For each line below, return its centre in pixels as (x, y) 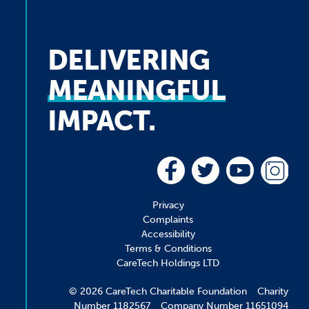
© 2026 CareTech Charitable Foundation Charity (178, 291)
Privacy (168, 205)
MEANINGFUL (137, 90)
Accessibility (168, 234)
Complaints (168, 220)
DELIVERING (129, 60)
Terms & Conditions (168, 249)
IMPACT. (102, 121)
